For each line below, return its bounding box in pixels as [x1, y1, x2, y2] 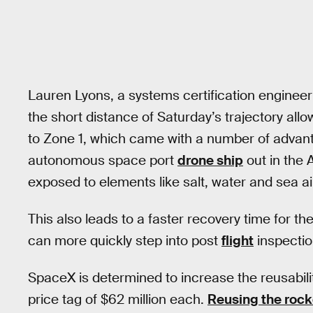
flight [221, 231, 254, 249]
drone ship [177, 152, 243, 170]
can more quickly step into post [28, 231, 221, 249]
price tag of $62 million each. [28, 290, 208, 308]
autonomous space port [28, 152, 177, 170]
